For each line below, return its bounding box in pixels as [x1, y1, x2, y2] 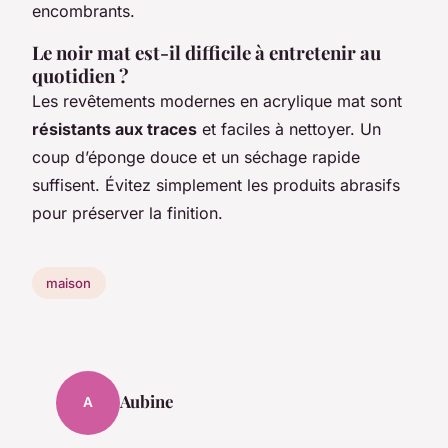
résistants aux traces [32, 119, 197, 140]
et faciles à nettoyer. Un [197, 119, 381, 140]
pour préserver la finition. [32, 203, 223, 224]
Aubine [120, 389, 173, 412]
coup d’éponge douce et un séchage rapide [32, 147, 360, 168]
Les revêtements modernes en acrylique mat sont [32, 91, 402, 112]
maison [46, 275, 92, 292]
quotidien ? [32, 63, 129, 89]
